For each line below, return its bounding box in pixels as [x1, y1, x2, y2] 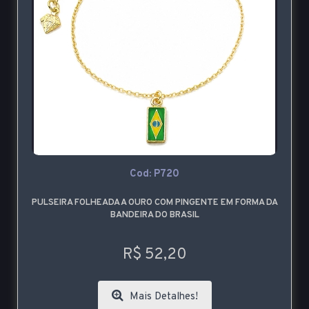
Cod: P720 [130, 168, 179, 181]
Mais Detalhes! [126, 290, 198, 304]
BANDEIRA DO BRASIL [110, 210, 199, 221]
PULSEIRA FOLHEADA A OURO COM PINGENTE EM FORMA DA [31, 197, 278, 209]
